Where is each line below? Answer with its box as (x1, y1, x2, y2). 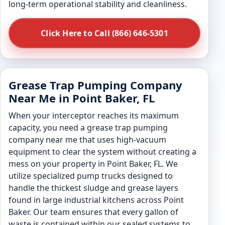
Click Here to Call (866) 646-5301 (41, 28, 168, 39)
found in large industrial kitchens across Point (9, 194, 184, 205)
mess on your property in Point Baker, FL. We (9, 158, 178, 169)
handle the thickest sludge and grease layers (9, 182, 178, 193)
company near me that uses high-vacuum (9, 134, 166, 145)
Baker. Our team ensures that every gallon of (9, 206, 178, 217)
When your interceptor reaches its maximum (9, 110, 179, 121)
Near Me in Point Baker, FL (9, 90, 155, 105)
